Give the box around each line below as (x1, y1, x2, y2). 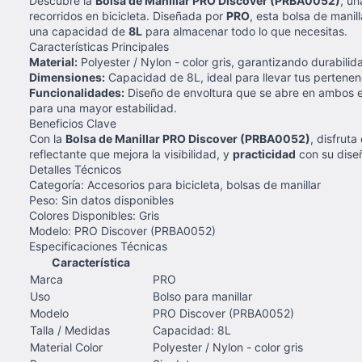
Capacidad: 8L (153, 323, 231, 337)
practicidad (233, 147, 296, 161)
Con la (29, 132, 65, 145)
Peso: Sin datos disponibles (29, 193, 174, 207)
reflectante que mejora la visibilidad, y (29, 147, 233, 161)
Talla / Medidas (30, 323, 110, 337)
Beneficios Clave (29, 116, 116, 130)
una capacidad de (29, 24, 128, 38)
